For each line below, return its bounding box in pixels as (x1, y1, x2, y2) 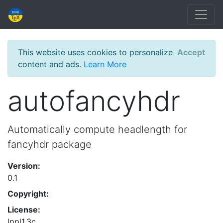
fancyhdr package (7, 138, 92, 150)
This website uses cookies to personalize (18, 47, 173, 57)
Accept (177, 47, 205, 57)
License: (7, 205, 40, 215)
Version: (7, 161, 40, 171)
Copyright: (7, 189, 49, 199)
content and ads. (18, 59, 84, 69)
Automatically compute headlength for (7, 123, 187, 135)
